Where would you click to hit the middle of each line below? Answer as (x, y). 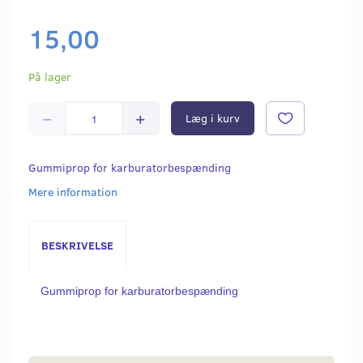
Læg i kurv (213, 118)
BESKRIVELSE (77, 246)
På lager (50, 77)
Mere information (73, 192)
